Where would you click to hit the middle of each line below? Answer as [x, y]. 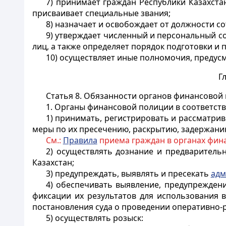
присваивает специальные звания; [101, 13]
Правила [80, 140]
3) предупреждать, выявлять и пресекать [128, 174]
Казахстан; [53, 162]
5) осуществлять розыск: [94, 218]
